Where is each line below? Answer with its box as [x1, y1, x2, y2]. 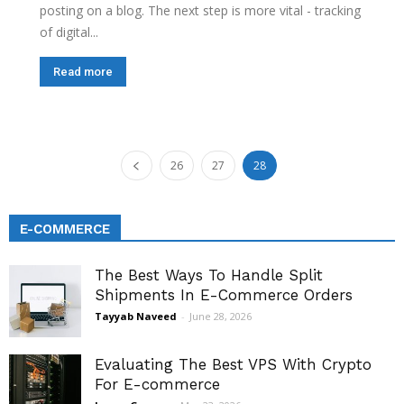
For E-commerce [95, 375, 220, 394]
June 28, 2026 [189, 309, 252, 324]
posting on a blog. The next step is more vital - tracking [40, 2, 361, 20]
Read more [53, 65, 113, 79]
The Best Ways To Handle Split [95, 266, 323, 285]
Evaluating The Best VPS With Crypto [95, 355, 372, 374]
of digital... [40, 23, 98, 41]
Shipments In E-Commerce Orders [95, 286, 353, 305]
